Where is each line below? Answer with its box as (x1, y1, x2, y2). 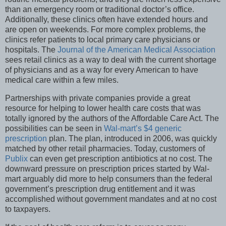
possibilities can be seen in (5, 124, 104, 133)
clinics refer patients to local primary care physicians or (5, 35, 200, 44)
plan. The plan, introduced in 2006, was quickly (47, 134, 217, 143)
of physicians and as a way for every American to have (5, 66, 198, 75)
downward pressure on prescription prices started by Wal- (5, 164, 209, 174)
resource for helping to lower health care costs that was (5, 104, 201, 113)
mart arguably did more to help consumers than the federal (5, 175, 212, 184)
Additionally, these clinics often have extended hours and (5, 15, 208, 24)
